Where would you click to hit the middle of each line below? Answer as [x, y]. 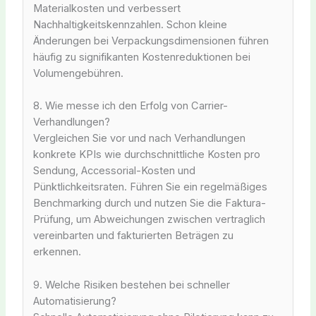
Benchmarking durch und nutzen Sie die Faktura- [149, 203]
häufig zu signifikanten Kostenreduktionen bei [141, 57]
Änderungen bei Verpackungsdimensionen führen [151, 41]
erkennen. [57, 252]
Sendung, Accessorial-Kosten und [114, 171]
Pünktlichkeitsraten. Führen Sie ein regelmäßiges [150, 187]
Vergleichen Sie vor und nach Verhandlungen [139, 139]
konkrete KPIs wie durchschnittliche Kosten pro [146, 155]
